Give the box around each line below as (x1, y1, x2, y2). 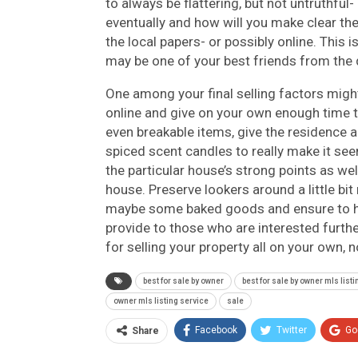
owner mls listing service (113, 296, 209, 305)
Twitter (276, 324, 307, 336)
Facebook (195, 324, 237, 336)
